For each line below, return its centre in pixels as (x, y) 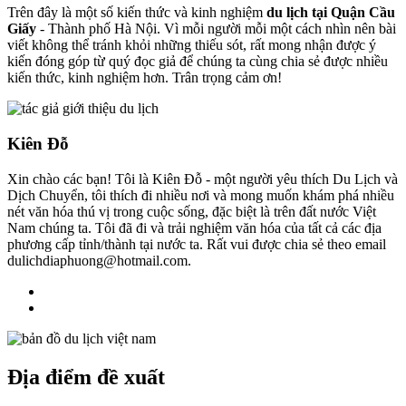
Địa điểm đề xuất (86, 377)
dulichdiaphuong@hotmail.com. (99, 260)
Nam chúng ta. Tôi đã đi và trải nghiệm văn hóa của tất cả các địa (194, 227)
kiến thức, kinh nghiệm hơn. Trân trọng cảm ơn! (145, 78)
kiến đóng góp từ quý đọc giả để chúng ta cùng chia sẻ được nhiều (198, 62)
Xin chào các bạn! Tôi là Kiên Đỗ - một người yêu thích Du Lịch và (203, 179)
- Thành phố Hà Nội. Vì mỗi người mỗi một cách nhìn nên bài (216, 29)
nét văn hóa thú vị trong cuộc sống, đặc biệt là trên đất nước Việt (192, 211)
